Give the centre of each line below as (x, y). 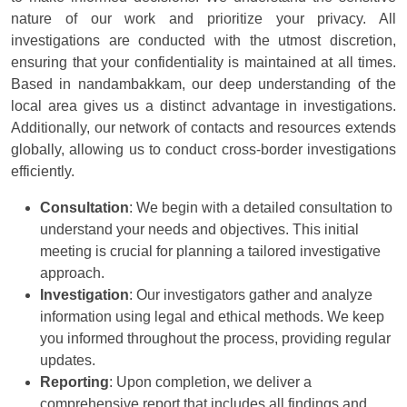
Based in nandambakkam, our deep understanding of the (203, 84)
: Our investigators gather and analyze (251, 295)
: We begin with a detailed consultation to (261, 208)
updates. (68, 360)
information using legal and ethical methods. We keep (212, 317)
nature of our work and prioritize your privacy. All (203, 19)
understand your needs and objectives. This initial (199, 229)
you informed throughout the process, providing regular (215, 338)
